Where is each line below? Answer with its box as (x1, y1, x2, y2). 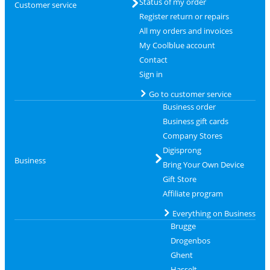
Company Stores (162, 130, 222, 141)
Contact (139, 54, 168, 65)
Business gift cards (162, 116, 228, 127)
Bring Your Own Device (162, 159, 244, 170)
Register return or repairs (139, 11, 229, 22)
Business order (162, 101, 216, 112)
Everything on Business (172, 208, 256, 219)
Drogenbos (170, 235, 210, 246)
